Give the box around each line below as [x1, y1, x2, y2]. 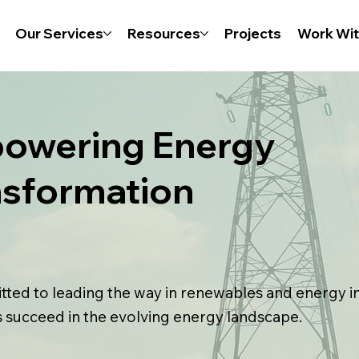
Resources [127, 25, 200, 42]
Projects [224, 25, 281, 42]
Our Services [15, 25, 103, 42]
